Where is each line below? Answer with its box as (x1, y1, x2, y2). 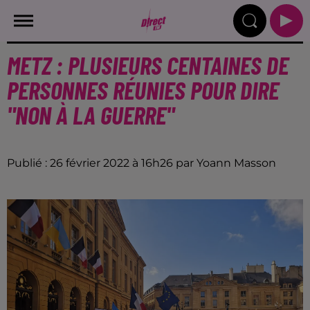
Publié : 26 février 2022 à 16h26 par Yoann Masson (7, 156, 276, 170)
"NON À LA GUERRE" (7, 100, 174, 129)
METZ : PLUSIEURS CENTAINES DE (7, 50, 289, 80)
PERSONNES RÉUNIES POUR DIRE (7, 75, 279, 104)
